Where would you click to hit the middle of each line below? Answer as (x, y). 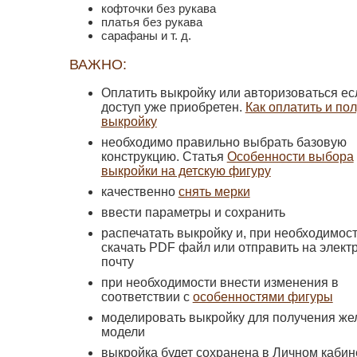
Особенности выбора (290, 157)
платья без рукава (151, 22)
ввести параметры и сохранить (193, 213)
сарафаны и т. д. (146, 35)
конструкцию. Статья (164, 157)
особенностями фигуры (263, 297)
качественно (139, 192)
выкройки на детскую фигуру (186, 171)
